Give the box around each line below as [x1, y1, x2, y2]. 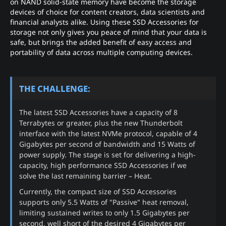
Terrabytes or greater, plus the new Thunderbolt [19, 118, 183, 128]
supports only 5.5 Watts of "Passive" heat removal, [19, 197, 189, 207]
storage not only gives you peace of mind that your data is [10, 27, 207, 37]
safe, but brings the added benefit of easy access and [10, 37, 192, 47]
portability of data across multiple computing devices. [10, 47, 193, 58]
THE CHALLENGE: [19, 82, 91, 94]
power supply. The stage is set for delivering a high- [19, 150, 196, 160]
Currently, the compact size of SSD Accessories [19, 187, 177, 197]
